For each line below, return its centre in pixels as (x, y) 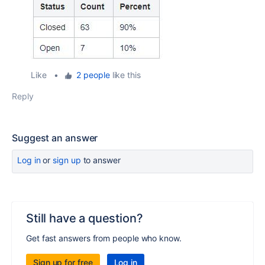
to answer (101, 160)
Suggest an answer (55, 138)
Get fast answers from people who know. (104, 238)
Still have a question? (85, 219)
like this (125, 75)
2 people (93, 75)
